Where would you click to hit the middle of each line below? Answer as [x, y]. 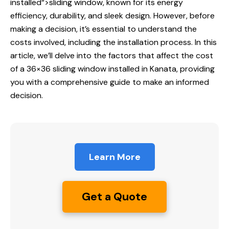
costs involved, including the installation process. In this [113, 42]
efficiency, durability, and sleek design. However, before [112, 16]
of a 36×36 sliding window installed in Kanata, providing [112, 69]
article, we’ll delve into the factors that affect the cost [112, 56]
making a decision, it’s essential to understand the [104, 29]
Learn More [114, 157]
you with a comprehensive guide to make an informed [110, 82]
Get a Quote [114, 197]
